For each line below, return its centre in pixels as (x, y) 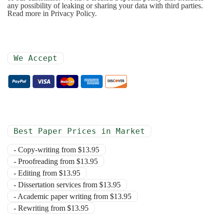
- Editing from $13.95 (47, 173)
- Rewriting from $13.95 (51, 208)
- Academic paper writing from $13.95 (73, 196)
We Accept (36, 58)
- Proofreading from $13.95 (56, 161)
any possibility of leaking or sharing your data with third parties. (105, 5)
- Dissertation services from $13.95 (67, 184)
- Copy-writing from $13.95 (56, 149)
